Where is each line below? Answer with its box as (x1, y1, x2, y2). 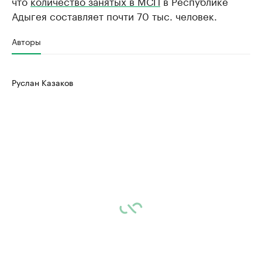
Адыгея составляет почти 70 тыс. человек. (12, 8, 217, 23)
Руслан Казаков (12, 75, 73, 88)
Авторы (12, 35, 41, 47)
